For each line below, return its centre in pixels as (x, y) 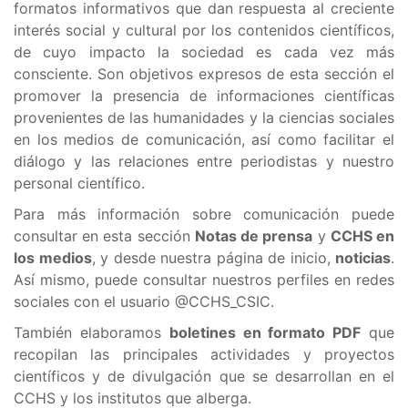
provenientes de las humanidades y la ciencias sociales (204, 117)
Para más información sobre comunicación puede (204, 214)
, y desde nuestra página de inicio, (213, 258)
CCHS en (362, 236)
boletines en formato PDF (265, 332)
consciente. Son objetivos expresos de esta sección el (204, 74)
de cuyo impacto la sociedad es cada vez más (204, 52)
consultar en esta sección (104, 236)
